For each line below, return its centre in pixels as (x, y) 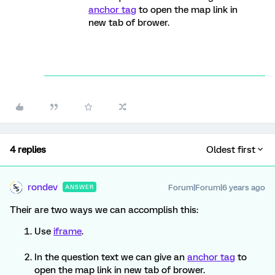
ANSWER (79, 187)
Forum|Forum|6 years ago (217, 188)
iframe (68, 231)
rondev (43, 187)
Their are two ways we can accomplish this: (104, 210)
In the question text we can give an (111, 257)
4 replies (28, 150)
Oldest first (231, 150)
